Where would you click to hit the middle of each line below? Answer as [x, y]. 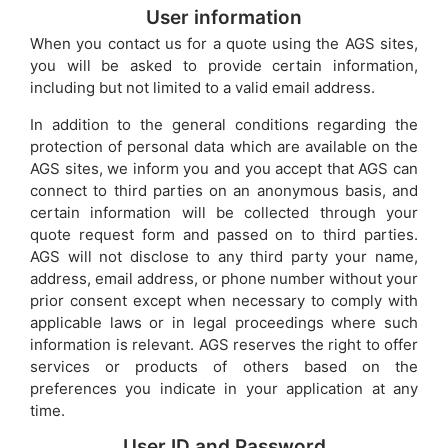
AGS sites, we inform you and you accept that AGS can [224, 168]
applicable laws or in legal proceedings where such [224, 322]
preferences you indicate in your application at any [224, 388]
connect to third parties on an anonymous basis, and [224, 190]
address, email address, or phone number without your [224, 278]
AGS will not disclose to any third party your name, [224, 256]
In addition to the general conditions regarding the [224, 124]
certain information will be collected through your [224, 212]
